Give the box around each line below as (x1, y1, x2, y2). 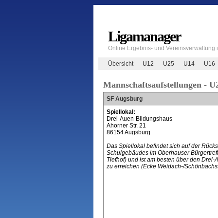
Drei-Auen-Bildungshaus (106, 115, 172, 122)
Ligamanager (108, 28, 181, 44)
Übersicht (108, 60, 133, 67)
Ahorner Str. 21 (106, 122, 146, 129)
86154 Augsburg (106, 129, 150, 136)
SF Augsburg (106, 95, 143, 102)
